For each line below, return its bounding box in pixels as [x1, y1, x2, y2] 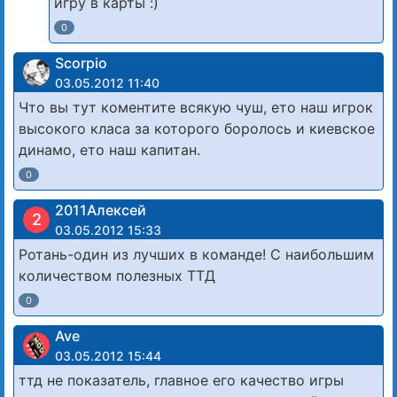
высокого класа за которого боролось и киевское [19, 120, 375, 138]
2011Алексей [55, 201, 146, 220]
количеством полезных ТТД [19, 267, 215, 285]
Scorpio [55, 54, 107, 73]
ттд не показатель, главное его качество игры [19, 371, 344, 390]
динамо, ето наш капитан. [19, 141, 200, 160]
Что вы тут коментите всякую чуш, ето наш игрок [19, 98, 373, 117]
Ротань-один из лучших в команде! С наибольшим [19, 245, 374, 264]
